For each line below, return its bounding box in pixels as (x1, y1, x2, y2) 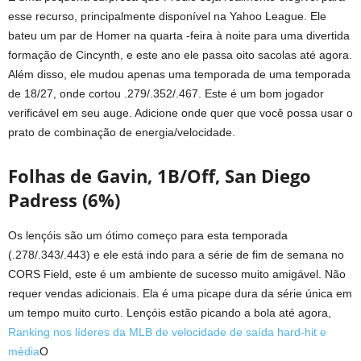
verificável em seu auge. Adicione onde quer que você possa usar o (8, 106, 353, 119)
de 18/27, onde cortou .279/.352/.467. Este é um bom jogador (8, 87, 324, 100)
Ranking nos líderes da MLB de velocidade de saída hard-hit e (8, 326, 326, 338)
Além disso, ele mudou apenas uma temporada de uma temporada (8, 68, 351, 81)
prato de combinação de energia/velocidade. (8, 126, 235, 139)
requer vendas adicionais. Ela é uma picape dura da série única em (8, 287, 352, 300)
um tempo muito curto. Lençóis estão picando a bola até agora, (8, 306, 331, 319)
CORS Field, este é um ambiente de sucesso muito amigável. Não (8, 268, 346, 280)
